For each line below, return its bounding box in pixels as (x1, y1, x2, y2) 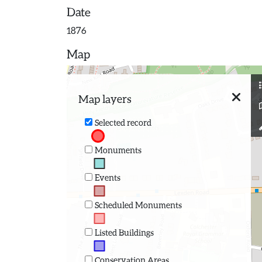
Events (94, 172, 120, 182)
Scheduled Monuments (94, 199, 182, 210)
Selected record (94, 117, 151, 127)
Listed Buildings (94, 227, 154, 237)
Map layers (78, 92, 132, 105)
